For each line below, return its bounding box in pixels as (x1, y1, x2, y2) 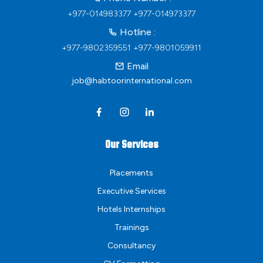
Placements (110, 168, 153, 178)
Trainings (114, 222, 149, 233)
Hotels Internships (97, 204, 166, 215)
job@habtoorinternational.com (71, 76, 192, 86)
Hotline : (117, 26, 156, 38)
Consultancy (107, 241, 156, 251)
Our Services (104, 138, 159, 151)
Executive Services (97, 186, 166, 197)
